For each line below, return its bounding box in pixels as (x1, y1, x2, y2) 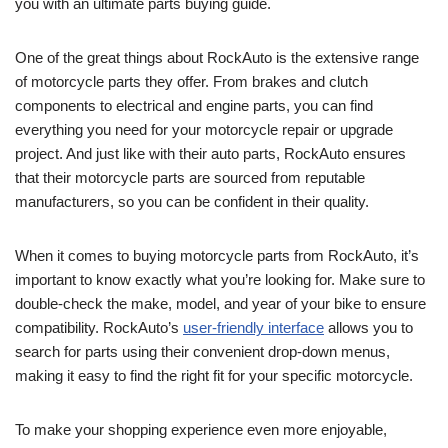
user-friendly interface (183, 319, 324, 337)
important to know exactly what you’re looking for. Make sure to (15, 271, 425, 289)
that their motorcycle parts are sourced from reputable (15, 169, 365, 187)
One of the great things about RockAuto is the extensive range (15, 49, 419, 67)
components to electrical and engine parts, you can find (15, 97, 373, 115)
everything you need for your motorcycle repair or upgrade (15, 121, 393, 139)
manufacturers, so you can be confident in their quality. (15, 193, 369, 211)
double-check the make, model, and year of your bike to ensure (15, 295, 426, 313)
